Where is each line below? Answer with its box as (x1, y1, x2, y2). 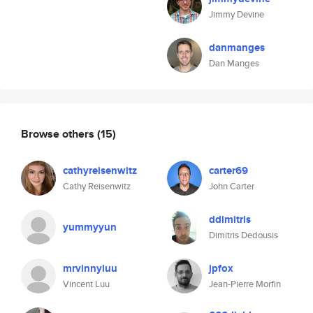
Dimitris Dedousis (209, 228, 278, 242)
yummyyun (63, 219, 117, 235)
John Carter (209, 180, 254, 193)
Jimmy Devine (209, 8, 264, 21)
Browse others (21, 125, 97, 142)
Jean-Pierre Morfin (209, 277, 281, 291)
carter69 (209, 163, 248, 178)
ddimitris (209, 212, 251, 227)
